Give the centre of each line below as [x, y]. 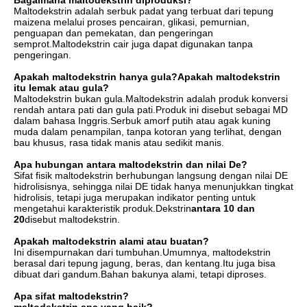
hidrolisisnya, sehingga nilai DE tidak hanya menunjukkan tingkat [153, 186]
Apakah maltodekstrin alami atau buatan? [111, 241]
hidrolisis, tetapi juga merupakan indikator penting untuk [135, 197]
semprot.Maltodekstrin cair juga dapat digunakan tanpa [133, 44]
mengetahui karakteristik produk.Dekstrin [102, 208]
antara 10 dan [223, 208]
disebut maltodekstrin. [72, 219]
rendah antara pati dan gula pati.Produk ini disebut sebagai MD [151, 110]
